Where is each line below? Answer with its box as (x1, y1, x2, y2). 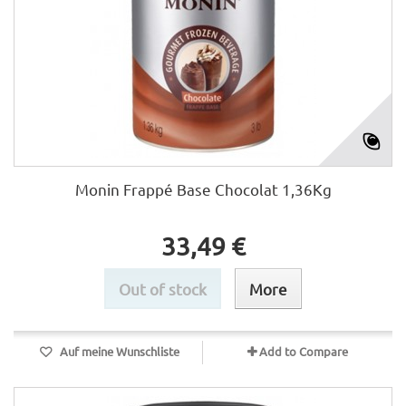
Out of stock (119, 279, 207, 298)
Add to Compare (259, 343, 348, 359)
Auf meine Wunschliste (56, 343, 179, 359)
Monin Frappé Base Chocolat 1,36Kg (74, 179, 332, 198)
